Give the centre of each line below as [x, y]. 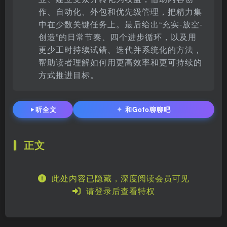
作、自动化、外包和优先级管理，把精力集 [121, 12]
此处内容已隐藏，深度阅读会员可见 [118, 178]
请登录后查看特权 [118, 191]
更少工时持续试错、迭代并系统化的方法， [121, 50]
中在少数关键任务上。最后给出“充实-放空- [121, 24]
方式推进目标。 [69, 75]
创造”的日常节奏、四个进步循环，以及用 [118, 37]
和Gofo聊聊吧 [148, 109]
